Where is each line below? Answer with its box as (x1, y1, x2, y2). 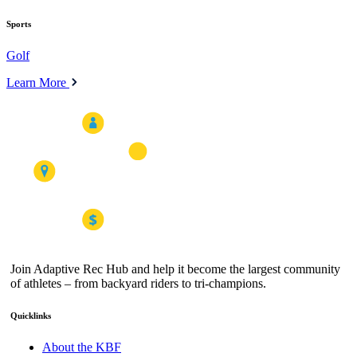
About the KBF (42, 339, 121, 354)
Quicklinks (10, 310, 51, 320)
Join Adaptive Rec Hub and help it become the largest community (10, 261, 340, 276)
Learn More (6, 76, 69, 90)
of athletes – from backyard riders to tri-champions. (10, 276, 266, 290)
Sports (6, 19, 31, 29)
